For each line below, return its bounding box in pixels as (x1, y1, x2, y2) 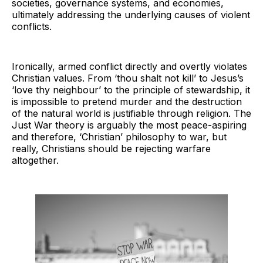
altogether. (12, 154, 62, 167)
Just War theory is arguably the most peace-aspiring (12, 119, 247, 131)
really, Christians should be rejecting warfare (12, 143, 211, 155)
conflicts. (12, 21, 52, 33)
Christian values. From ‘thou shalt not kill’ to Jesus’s (12, 72, 244, 85)
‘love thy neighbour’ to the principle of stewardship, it (12, 84, 250, 96)
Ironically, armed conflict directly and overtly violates (12, 60, 247, 73)
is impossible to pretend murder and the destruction (12, 96, 242, 108)
